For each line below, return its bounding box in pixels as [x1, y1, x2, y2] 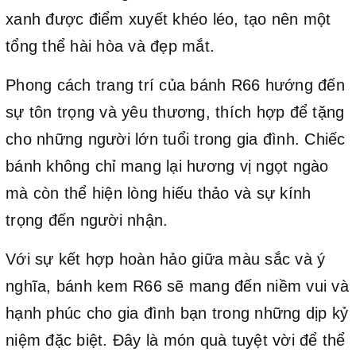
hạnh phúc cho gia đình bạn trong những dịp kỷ [6, 304, 349, 322]
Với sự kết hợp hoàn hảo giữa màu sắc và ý [6, 250, 326, 268]
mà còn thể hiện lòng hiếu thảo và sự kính [6, 184, 311, 202]
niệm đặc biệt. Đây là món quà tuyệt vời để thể [6, 331, 346, 349]
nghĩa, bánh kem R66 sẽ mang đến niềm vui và [6, 277, 349, 295]
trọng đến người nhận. [6, 211, 168, 229]
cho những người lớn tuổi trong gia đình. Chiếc [6, 130, 346, 148]
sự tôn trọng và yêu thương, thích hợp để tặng [6, 103, 345, 121]
